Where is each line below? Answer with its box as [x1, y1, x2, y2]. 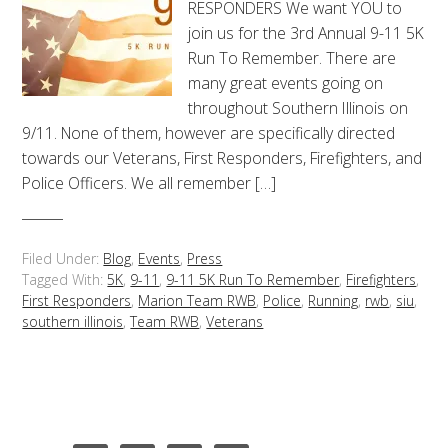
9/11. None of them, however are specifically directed [22, 122, 396, 144]
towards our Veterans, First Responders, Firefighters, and [22, 147, 423, 169]
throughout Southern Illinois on [188, 97, 409, 119]
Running [308, 290, 359, 310]
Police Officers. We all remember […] [22, 172, 277, 194]
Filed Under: [22, 248, 104, 268]
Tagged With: [22, 269, 108, 289]
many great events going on [188, 72, 384, 94]
